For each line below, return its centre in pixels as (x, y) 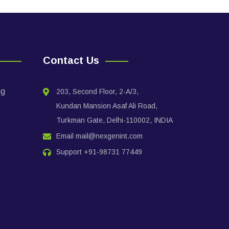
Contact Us (71, 60)
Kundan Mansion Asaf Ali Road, (107, 106)
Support (70, 152)
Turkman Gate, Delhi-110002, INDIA (114, 120)
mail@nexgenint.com (109, 136)
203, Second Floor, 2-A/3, (97, 91)
